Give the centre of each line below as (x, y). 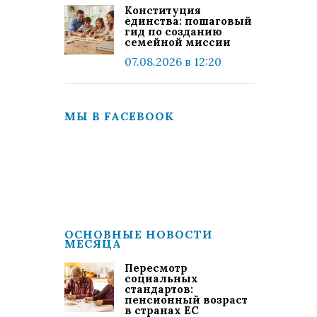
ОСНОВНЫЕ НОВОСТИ (139, 234)
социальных (161, 278)
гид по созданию (173, 31)
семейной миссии (178, 42)
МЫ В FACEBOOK (119, 116)
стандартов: (159, 289)
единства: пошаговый (188, 21)
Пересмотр (156, 268)
